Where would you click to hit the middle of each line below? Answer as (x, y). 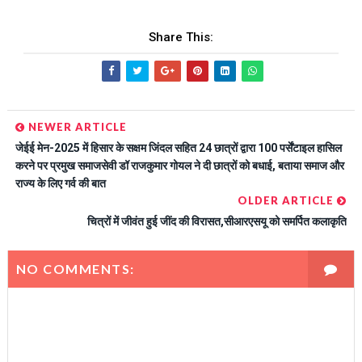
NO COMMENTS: (75, 269)
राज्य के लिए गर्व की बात (60, 184)
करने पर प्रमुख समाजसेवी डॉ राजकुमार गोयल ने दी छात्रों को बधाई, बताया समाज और (179, 166)
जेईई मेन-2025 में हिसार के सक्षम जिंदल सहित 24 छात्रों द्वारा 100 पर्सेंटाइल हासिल (178, 148)
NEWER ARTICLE (76, 127)
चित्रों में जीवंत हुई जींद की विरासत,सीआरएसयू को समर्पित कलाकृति (217, 222)
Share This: (181, 38)
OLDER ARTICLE (288, 201)
